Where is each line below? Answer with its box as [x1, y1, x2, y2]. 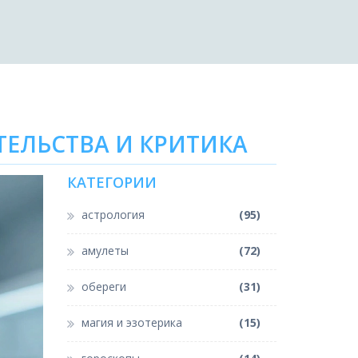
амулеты [81, 243, 129, 259]
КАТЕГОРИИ [66, 173, 157, 193]
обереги [81, 279, 126, 295]
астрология [81, 207, 145, 223]
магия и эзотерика [81, 315, 182, 331]
